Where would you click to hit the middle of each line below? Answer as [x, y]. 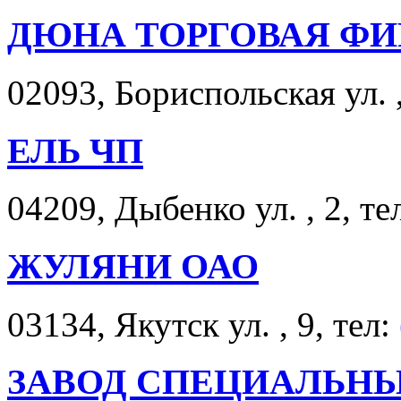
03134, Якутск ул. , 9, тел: [203, 324]
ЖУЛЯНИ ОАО [133, 266]
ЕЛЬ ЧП [75, 150]
